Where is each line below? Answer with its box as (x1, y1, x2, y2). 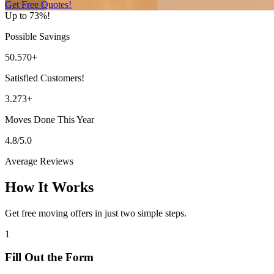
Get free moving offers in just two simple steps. (5, 207, 187, 218)
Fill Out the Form (5, 251, 94, 264)
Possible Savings (5, 31, 70, 42)
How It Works (5, 179, 94, 195)
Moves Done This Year (5, 114, 94, 125)
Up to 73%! (5, 10, 50, 21)
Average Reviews (5, 155, 73, 166)
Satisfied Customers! (5, 72, 84, 83)
